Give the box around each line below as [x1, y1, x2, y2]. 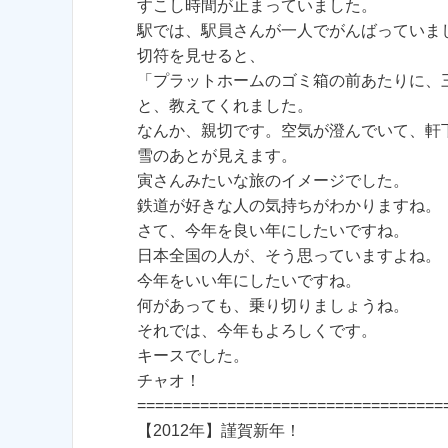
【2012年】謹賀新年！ [137, 422, 301, 440]
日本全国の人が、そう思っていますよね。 [137, 247, 441, 265]
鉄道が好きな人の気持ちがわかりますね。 [137, 197, 441, 215]
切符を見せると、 [137, 47, 265, 65]
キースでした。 [137, 347, 249, 365]
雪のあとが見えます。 [137, 147, 297, 165]
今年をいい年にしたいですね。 [137, 272, 361, 290]
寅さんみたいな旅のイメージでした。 [137, 172, 409, 190]
